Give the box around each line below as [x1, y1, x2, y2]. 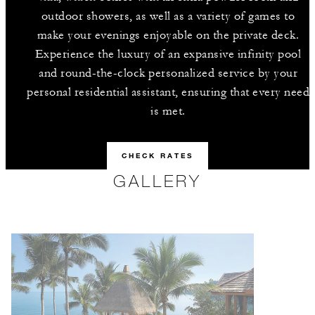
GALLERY [113, 170, 202, 191]
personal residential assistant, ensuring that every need [27, 85, 309, 99]
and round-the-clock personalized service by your [39, 66, 297, 80]
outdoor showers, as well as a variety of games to [41, 9, 295, 23]
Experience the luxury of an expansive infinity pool [34, 47, 302, 61]
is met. [150, 104, 186, 118]
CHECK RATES [122, 151, 193, 160]
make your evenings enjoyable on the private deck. [37, 28, 300, 42]
